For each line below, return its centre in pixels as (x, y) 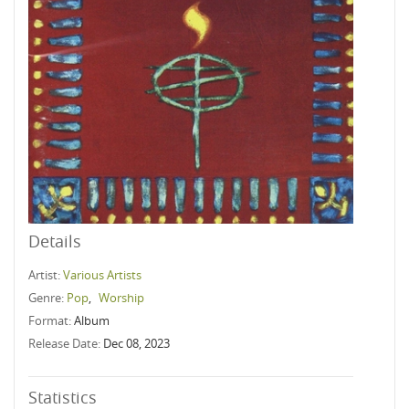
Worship (121, 298)
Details (55, 241)
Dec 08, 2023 (136, 343)
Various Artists (102, 275)
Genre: (47, 298)
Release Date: (66, 343)
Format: (51, 320)
